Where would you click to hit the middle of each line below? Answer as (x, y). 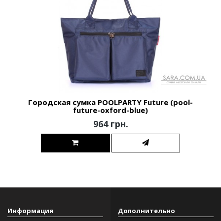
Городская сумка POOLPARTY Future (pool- (110, 102)
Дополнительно (147, 210)
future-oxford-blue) (110, 110)
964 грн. (110, 124)
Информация (30, 210)
